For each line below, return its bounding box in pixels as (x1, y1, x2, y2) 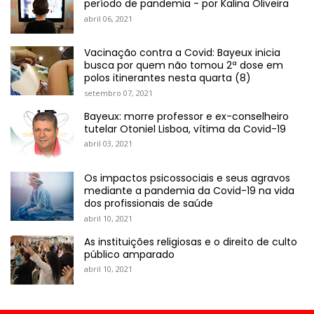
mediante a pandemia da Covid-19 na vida (84, 184, 294, 198)
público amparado (84, 247, 175, 261)
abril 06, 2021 (84, 13, 132, 24)
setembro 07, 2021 (84, 87, 153, 98)
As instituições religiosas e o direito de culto (84, 234, 297, 249)
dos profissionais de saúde (84, 196, 213, 211)
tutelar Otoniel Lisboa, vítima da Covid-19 (84, 121, 286, 136)
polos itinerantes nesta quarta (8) (84, 71, 251, 86)
